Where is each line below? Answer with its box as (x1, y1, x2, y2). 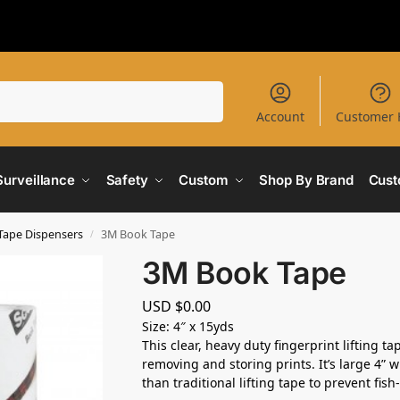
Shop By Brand (259, 171, 354, 188)
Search (181, 82, 219, 96)
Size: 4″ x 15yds (141, 318, 234, 336)
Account (255, 108, 304, 126)
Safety (105, 171, 148, 188)
